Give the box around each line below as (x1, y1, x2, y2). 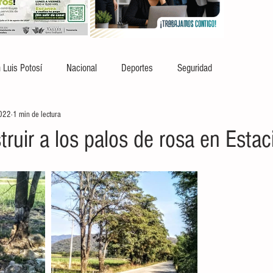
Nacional (66, 62, 97, 74)
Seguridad (177, 62, 212, 74)
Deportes (121, 62, 153, 74)
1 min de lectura (13, 109, 61, 119)
